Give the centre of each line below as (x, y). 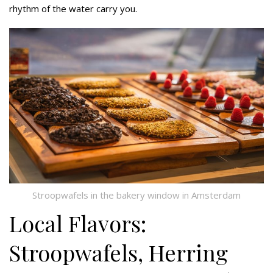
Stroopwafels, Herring (119, 253)
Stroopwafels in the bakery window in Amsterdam (136, 195)
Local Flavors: (78, 223)
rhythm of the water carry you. (73, 8)
